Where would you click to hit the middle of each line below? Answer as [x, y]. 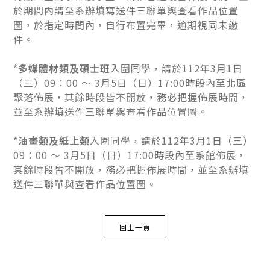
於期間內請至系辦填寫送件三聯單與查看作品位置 [126, 10]
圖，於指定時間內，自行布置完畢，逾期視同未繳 [126, 24]
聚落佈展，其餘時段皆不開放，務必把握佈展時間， [131, 97]
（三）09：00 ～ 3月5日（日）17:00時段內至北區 [130, 82]
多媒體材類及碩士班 [64, 68]
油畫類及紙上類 [54, 140]
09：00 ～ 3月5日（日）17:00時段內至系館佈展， [130, 155]
